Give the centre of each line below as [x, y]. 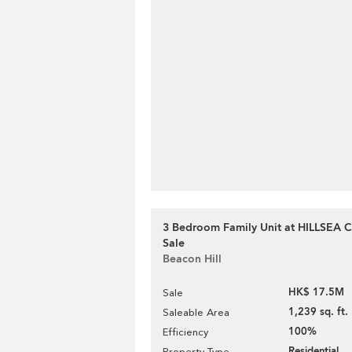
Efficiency [185, 332]
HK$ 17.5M [316, 292]
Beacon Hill [192, 259]
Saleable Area [196, 312]
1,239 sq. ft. [318, 312]
